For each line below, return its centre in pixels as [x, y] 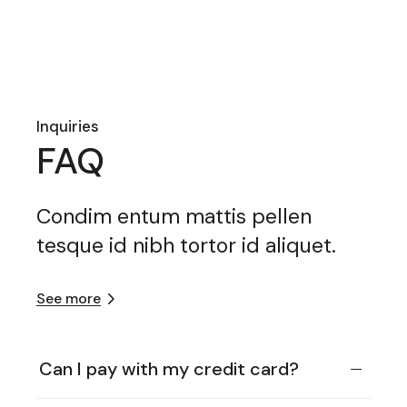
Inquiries [68, 126]
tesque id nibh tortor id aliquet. [187, 245]
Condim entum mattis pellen [174, 216]
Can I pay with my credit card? [169, 369]
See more [69, 298]
